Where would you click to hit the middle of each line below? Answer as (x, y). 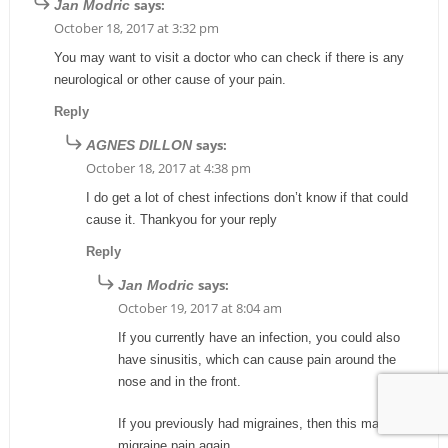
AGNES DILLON (138, 144)
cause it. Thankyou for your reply (181, 219)
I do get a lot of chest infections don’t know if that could (246, 197)
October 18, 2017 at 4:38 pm (168, 167)
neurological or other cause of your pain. (169, 79)
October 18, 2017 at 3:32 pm (136, 27)
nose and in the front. (179, 381)
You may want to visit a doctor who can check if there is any (228, 57)
